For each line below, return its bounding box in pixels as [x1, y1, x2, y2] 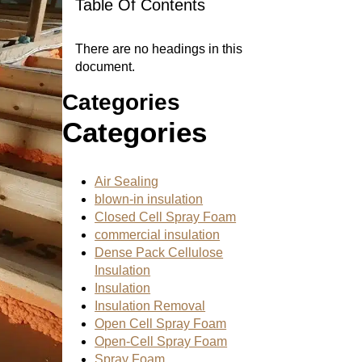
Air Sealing [95, 175, 159, 189]
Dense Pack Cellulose [95, 246, 224, 260]
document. [75, 60, 136, 74]
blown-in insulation [95, 192, 204, 207]
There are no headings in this [75, 42, 243, 56]
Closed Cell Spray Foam [95, 210, 237, 225]
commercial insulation [95, 228, 221, 242]
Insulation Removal [95, 299, 206, 314]
